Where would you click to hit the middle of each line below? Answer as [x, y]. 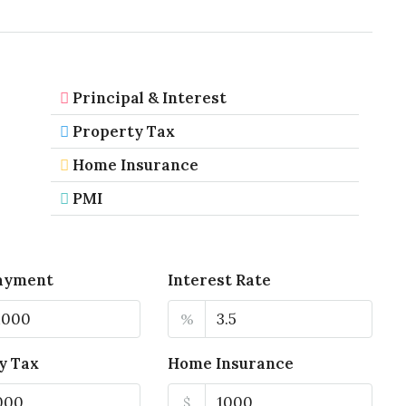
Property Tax [123, 131]
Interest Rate [220, 280]
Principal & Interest [149, 98]
